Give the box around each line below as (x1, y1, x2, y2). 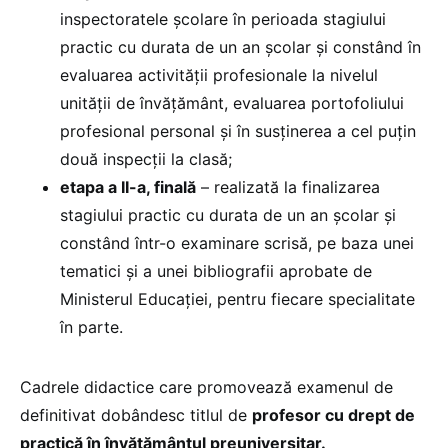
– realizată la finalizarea (196, 177, 380, 198)
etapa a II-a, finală (60, 177, 196, 198)
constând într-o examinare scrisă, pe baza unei (60, 233, 414, 254)
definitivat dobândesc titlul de (20, 405, 252, 426)
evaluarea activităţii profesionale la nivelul (60, 65, 378, 86)
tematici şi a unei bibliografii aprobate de (60, 261, 372, 282)
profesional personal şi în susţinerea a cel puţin (60, 121, 416, 142)
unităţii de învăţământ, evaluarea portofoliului (60, 93, 404, 114)
